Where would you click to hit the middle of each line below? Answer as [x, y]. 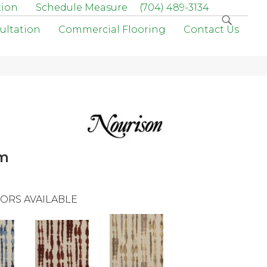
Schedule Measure [82, 7]
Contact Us [211, 30]
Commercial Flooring [112, 30]
